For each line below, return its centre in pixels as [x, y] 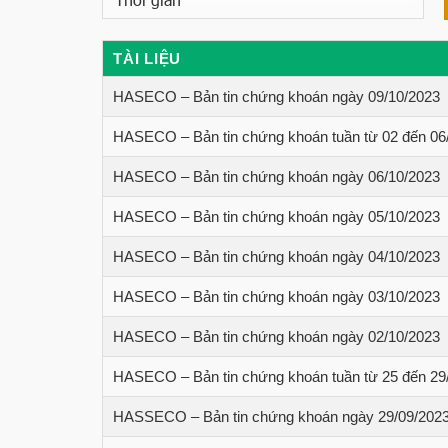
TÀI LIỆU [147, 59]
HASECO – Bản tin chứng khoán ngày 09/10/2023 [276, 97]
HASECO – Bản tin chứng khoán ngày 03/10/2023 [276, 297]
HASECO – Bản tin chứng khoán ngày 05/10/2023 [276, 217]
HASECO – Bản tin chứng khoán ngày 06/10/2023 [276, 177]
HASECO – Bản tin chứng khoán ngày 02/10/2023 [276, 337]
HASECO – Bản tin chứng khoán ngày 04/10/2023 [276, 257]
